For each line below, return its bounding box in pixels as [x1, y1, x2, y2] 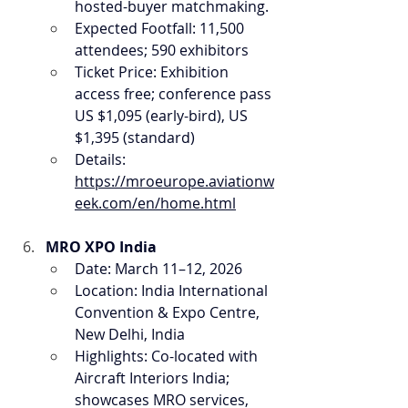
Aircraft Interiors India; [75, 368, 233, 388]
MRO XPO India [46, 237, 157, 257]
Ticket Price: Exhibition [75, 62, 232, 82]
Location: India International [75, 280, 271, 301]
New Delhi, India [75, 324, 185, 344]
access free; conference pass [75, 84, 275, 104]
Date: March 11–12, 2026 [75, 259, 242, 279]
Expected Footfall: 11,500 [75, 18, 248, 38]
